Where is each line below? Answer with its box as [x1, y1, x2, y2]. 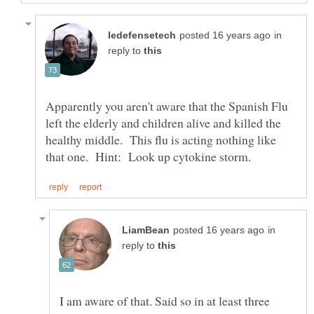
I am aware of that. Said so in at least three [60, 292, 270, 310]
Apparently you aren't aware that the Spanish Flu [46, 97, 288, 114]
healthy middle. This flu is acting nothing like [46, 130, 276, 148]
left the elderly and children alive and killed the [46, 114, 281, 131]
